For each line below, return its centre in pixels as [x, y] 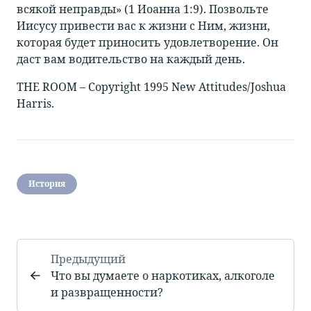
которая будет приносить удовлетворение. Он [148, 43]
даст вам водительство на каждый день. [131, 59]
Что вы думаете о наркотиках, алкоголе [163, 276]
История [47, 184]
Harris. [35, 104]
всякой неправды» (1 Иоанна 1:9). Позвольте [143, 9]
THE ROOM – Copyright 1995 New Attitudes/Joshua [151, 87]
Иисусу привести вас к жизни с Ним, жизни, [143, 26]
